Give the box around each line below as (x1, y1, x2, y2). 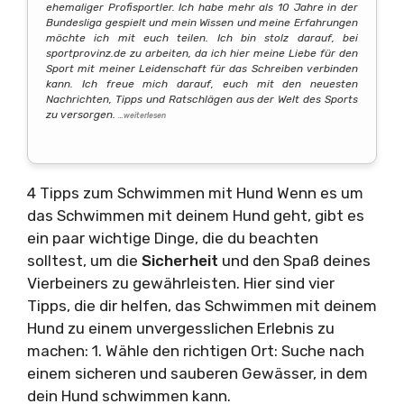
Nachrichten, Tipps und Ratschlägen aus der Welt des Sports (46, 92, 358, 106)
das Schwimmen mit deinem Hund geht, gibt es (27, 207, 364, 225)
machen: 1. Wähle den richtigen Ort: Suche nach (27, 342, 364, 361)
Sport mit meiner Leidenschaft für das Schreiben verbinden (46, 61, 358, 75)
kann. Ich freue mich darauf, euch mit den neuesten (46, 77, 358, 90)
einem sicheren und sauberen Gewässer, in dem (27, 364, 368, 383)
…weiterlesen (118, 110, 166, 120)
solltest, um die (27, 252, 142, 271)
